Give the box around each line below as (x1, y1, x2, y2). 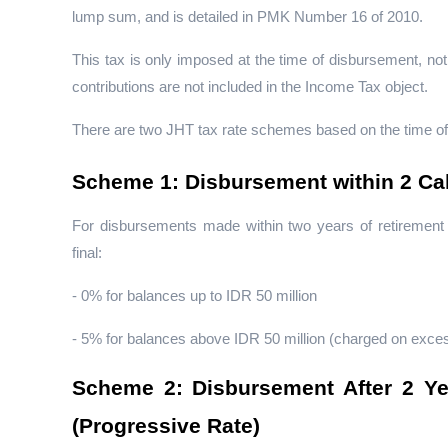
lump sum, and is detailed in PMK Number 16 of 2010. (72, 9, 423, 26)
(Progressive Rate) (72, 414, 260, 439)
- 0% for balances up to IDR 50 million (72, 288, 317, 305)
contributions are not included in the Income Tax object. (72, 79, 428, 96)
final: (72, 245, 102, 262)
